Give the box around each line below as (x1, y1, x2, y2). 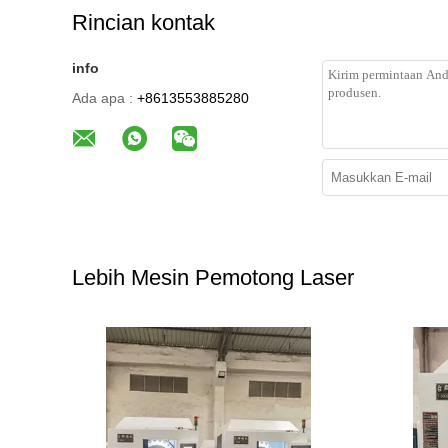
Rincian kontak (72, 10, 215, 35)
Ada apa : (72, 90, 133, 106)
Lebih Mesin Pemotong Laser (72, 265, 354, 290)
